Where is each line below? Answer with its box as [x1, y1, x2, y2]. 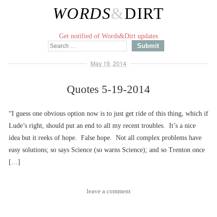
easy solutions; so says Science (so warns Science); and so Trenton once [9, 146, 205, 154]
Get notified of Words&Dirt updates [59, 32, 158, 40]
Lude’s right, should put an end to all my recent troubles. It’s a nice [9, 122, 196, 129]
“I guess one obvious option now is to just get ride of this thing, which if [9, 110, 208, 117]
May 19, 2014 [91, 59, 126, 67]
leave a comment [86, 187, 131, 195]
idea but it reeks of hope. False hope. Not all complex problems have [9, 134, 201, 141]
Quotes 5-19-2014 [67, 83, 150, 95]
